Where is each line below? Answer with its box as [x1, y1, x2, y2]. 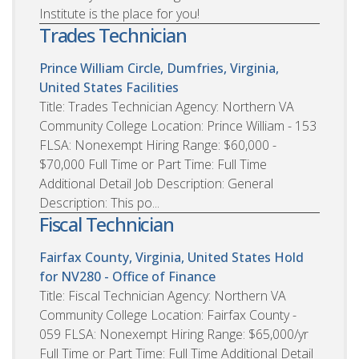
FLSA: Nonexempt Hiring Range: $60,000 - [39, 136, 276, 155]
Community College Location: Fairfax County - [39, 306, 296, 325]
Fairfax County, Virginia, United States [39, 248, 271, 267]
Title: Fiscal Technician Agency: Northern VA [39, 287, 286, 305]
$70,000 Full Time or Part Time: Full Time [39, 155, 267, 174]
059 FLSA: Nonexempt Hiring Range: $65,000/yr [39, 325, 309, 344]
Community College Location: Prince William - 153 [39, 117, 317, 135]
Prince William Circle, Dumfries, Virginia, [39, 59, 279, 78]
